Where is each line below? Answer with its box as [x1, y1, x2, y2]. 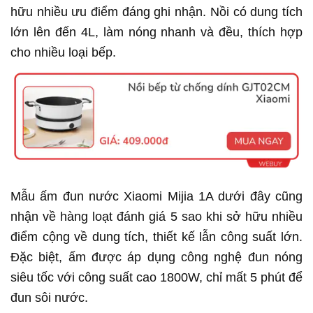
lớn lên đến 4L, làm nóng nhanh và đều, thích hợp [10, 25, 303, 39]
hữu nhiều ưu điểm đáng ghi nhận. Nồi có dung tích [10, 5, 303, 19]
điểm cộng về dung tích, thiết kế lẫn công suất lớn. [10, 229, 303, 244]
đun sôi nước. [10, 290, 88, 305]
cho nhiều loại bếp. [10, 45, 119, 59]
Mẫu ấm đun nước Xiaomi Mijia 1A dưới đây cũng [10, 189, 303, 203]
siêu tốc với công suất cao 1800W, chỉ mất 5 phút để [10, 270, 303, 284]
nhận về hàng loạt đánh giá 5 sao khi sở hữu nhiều [10, 209, 303, 224]
